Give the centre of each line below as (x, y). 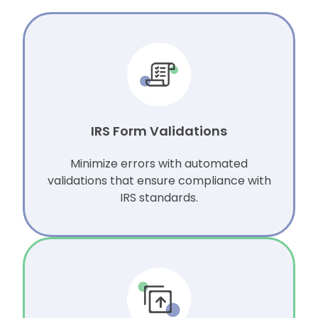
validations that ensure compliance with (159, 181)
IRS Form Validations (159, 131)
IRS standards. (159, 198)
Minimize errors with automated (159, 164)
